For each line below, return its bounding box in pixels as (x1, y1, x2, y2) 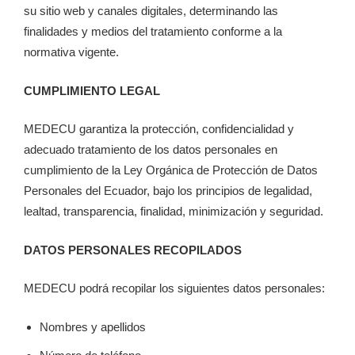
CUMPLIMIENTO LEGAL (24, 83, 160, 97)
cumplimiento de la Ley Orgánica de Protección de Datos (24, 163, 318, 177)
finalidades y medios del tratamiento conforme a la (24, 25, 282, 39)
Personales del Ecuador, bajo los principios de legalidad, (24, 184, 312, 198)
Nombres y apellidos (40, 319, 146, 334)
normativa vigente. (24, 45, 119, 59)
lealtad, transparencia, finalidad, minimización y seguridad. (24, 204, 323, 219)
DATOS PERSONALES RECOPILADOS (24, 242, 242, 257)
